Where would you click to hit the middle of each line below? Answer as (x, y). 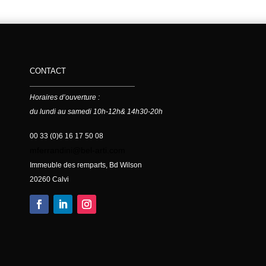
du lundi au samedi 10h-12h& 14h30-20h (96, 112)
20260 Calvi (49, 180)
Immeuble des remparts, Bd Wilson (85, 165)
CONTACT (47, 71)
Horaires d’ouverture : (64, 98)
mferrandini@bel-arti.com (77, 151)
